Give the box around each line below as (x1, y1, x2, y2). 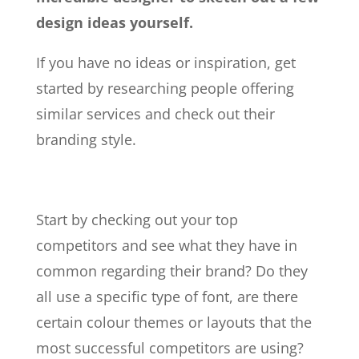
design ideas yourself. (35, 12, 193, 32)
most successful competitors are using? (35, 337, 304, 357)
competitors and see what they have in (35, 235, 297, 255)
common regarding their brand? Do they (35, 260, 308, 280)
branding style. (35, 129, 136, 149)
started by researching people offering (35, 78, 294, 98)
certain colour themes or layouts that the (35, 312, 312, 332)
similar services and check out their (35, 103, 275, 123)
